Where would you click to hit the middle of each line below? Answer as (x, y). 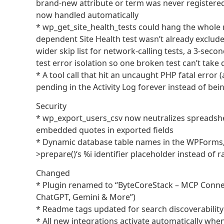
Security (51, 106)
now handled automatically (87, 15)
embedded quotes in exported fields (105, 130)
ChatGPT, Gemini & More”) (86, 197)
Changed (53, 173)
